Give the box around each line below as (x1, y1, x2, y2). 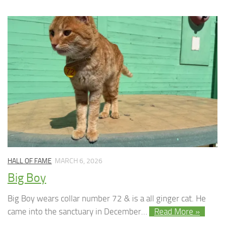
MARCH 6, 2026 (55, 156, 102, 165)
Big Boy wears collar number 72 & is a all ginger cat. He (8, 193, 206, 204)
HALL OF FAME (8, 156, 52, 165)
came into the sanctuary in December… (8, 206, 149, 217)
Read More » (154, 206, 200, 217)
